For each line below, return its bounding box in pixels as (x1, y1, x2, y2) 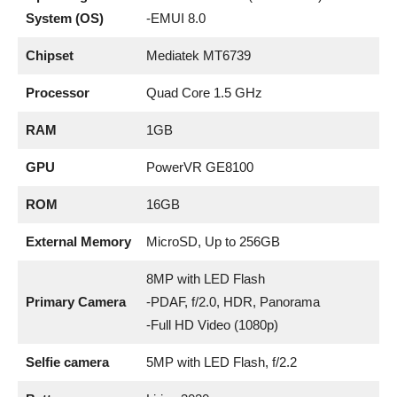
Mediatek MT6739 (145, 47, 251, 63)
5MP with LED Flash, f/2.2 (145, 354, 297, 370)
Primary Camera (25, 293, 126, 309)
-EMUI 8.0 (145, 10, 206, 26)
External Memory (25, 233, 131, 249)
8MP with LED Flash (145, 270, 265, 286)
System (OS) (25, 10, 104, 26)
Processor (25, 84, 90, 100)
